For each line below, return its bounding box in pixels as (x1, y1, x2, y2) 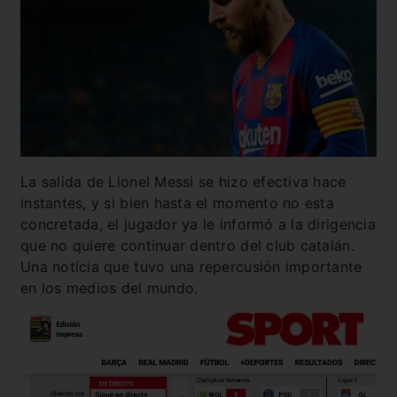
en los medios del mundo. (20, 279, 198, 298)
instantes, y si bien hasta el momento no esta (20, 194, 334, 213)
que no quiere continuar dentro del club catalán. (20, 237, 354, 255)
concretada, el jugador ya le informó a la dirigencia (20, 215, 376, 234)
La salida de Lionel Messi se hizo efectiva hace (20, 173, 346, 191)
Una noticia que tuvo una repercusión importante (20, 258, 362, 276)
